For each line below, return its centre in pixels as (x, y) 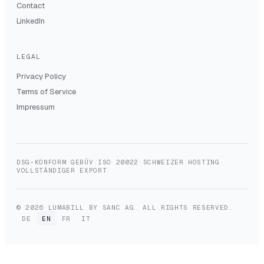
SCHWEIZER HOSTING (181, 162)
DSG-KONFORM (42, 162)
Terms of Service (46, 91)
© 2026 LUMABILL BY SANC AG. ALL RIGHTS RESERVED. (125, 207)
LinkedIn (31, 21)
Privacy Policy (41, 76)
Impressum (36, 107)
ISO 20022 (118, 162)
